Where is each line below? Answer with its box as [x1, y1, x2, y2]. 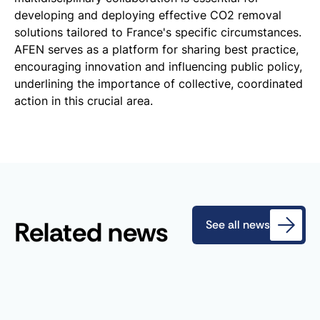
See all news [206, 216, 271, 232]
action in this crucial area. [14, 94, 153, 109]
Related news [14, 214, 168, 249]
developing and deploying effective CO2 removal [14, 8, 281, 23]
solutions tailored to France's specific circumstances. [14, 25, 301, 40]
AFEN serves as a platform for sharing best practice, [14, 42, 299, 57]
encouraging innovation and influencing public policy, [14, 59, 302, 74]
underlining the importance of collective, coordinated [14, 76, 303, 91]
